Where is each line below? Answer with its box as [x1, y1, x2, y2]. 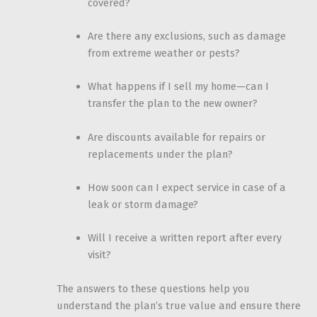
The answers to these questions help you [57, 282, 250, 295]
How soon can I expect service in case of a [87, 180, 286, 194]
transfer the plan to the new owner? [87, 97, 258, 110]
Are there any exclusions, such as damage [87, 29, 286, 42]
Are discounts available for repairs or [87, 130, 265, 144]
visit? [87, 248, 111, 262]
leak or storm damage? [87, 197, 198, 211]
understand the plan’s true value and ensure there [57, 299, 301, 312]
